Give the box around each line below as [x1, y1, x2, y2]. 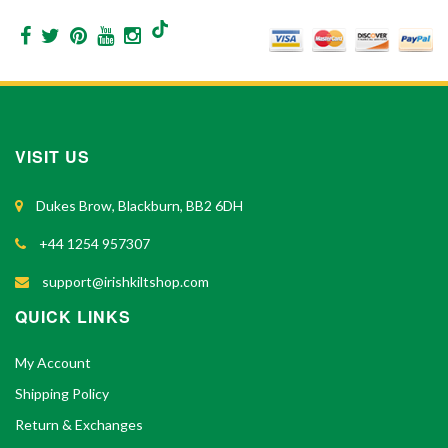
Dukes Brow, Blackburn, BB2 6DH [33, 196, 243, 214]
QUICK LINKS [15, 304, 131, 328]
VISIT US [15, 144, 90, 168]
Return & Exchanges [15, 415, 143, 433]
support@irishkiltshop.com [39, 272, 209, 290]
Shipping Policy [15, 384, 109, 402]
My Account [15, 353, 91, 371]
